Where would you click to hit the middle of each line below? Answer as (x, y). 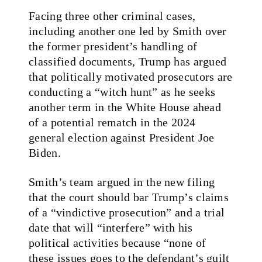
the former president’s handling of (113, 46)
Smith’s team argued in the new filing (122, 182)
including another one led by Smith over (128, 31)
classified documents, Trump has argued (128, 61)
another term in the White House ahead (125, 107)
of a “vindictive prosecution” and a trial (127, 212)
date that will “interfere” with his (111, 227)
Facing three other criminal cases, (112, 15)
